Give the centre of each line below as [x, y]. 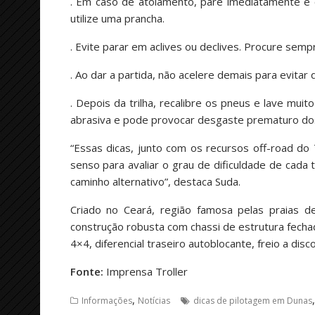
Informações [107, 301]
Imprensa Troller [145, 272]
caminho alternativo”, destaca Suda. [155, 182]
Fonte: [86, 272]
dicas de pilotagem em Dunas [252, 301]
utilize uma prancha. [117, 19]
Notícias [154, 301]
